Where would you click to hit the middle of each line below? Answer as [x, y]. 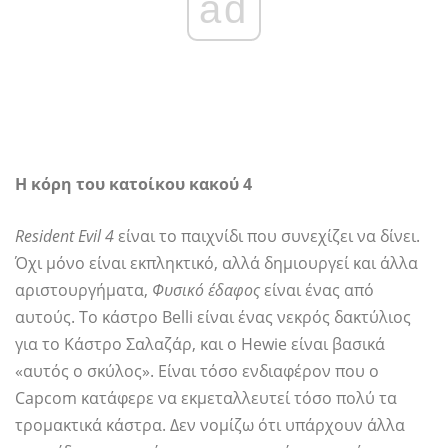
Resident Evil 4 [64, 236]
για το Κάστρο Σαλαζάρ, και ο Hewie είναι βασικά [200, 344]
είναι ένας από [317, 290]
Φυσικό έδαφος [206, 290]
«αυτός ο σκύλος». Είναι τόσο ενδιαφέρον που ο [197, 371]
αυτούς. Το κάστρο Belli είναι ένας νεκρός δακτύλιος [213, 317]
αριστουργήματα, [83, 290]
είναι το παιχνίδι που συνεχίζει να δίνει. [267, 236]
